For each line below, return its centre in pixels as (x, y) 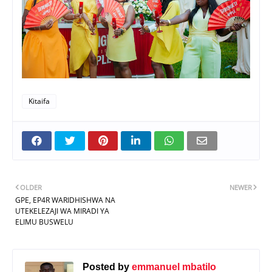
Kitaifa (39, 101)
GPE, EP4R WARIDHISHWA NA (65, 200)
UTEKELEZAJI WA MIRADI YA (62, 211)
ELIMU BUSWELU (44, 222)
